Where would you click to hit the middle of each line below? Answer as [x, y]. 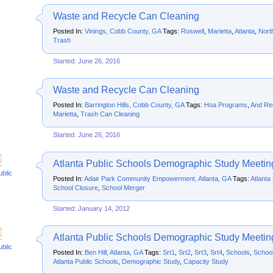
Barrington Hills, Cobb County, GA [134, 105]
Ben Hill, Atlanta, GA [114, 252]
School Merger [123, 188]
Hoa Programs [226, 105]
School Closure [76, 188]
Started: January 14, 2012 [91, 208]
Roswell [193, 31]
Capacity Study [206, 261]
